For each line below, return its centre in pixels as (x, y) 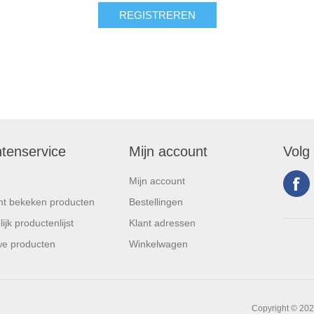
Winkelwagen (158, 244)
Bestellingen (156, 202)
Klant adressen (162, 223)
